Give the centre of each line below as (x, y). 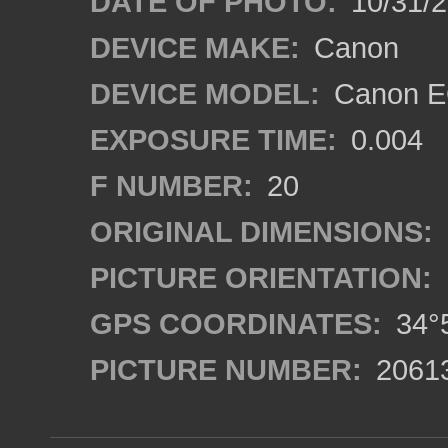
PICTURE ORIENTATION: (261, 277)
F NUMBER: (171, 185)
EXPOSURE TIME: (213, 139)
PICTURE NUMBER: (226, 369)
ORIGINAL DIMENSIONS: (261, 231)
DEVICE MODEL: (205, 93)
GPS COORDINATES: (236, 323)
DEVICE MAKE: (195, 47)
